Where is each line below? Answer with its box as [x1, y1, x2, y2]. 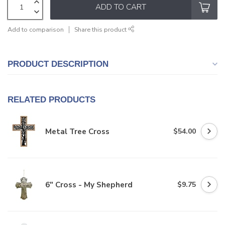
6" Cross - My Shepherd [45, 179, 133, 190]
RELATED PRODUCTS [8, 95, 95, 105]
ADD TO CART [95, 2, 146, 13]
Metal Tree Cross [45, 126, 109, 137]
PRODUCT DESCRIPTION [8, 59, 108, 69]
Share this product [74, 25, 128, 34]
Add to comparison [8, 25, 64, 34]
